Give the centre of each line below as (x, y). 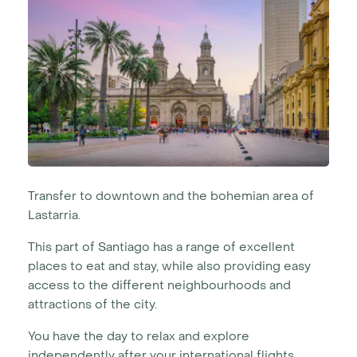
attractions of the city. (92, 304)
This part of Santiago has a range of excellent (161, 247)
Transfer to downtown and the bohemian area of (171, 196)
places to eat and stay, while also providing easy (169, 266)
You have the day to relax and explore (139, 336)
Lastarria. (54, 215)
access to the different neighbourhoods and (159, 285)
